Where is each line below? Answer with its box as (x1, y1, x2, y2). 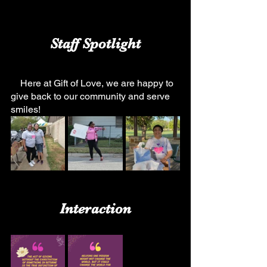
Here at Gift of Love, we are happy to (11, 77, 20, 89)
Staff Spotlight (50, 35, 141, 52)
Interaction (60, 200, 131, 217)
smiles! (11, 104, 41, 115)
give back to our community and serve (11, 91, 172, 102)
